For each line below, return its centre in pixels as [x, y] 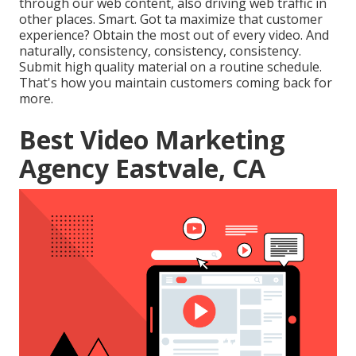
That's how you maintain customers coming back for [176, 83]
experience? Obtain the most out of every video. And [174, 35]
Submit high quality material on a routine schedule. [170, 67]
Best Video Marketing [152, 140]
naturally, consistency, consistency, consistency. [160, 51]
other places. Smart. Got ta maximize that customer [171, 19]
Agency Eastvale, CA [142, 168]
